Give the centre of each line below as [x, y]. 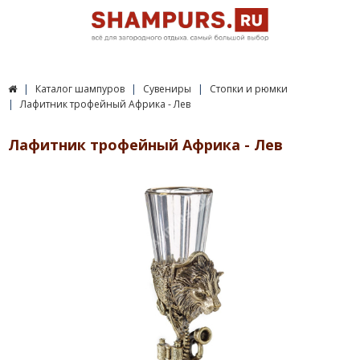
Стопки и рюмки [249, 89]
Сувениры [167, 89]
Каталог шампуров [80, 89]
